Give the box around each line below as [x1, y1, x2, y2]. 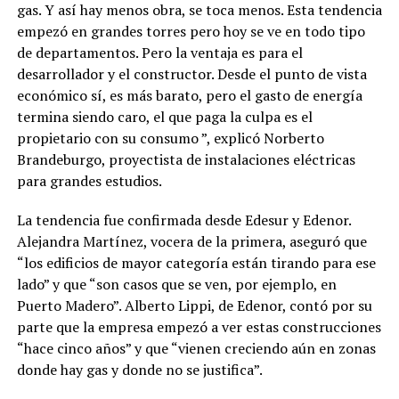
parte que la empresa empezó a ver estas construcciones [16, 317, 381, 337]
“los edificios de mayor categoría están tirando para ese [16, 253, 376, 273]
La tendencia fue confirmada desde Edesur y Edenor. [16, 210, 351, 230]
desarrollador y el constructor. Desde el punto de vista [16, 64, 367, 84]
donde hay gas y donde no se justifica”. [16, 360, 263, 379]
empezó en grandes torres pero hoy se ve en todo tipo [16, 21, 365, 41]
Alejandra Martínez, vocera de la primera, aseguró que [16, 232, 367, 251]
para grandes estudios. [16, 171, 162, 191]
